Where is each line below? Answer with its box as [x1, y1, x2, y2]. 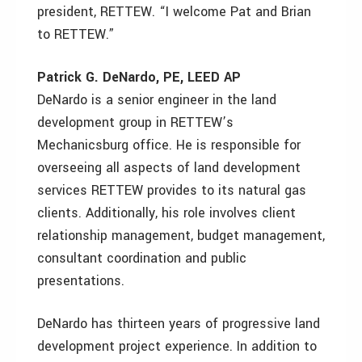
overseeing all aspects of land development [37, 158, 301, 177]
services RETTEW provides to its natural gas [37, 181, 306, 200]
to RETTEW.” [37, 25, 143, 44]
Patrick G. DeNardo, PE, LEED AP [37, 68, 241, 86]
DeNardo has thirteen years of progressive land [37, 314, 320, 333]
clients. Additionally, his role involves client [37, 204, 296, 222]
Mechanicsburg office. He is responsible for [37, 136, 301, 154]
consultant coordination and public [37, 249, 246, 267]
